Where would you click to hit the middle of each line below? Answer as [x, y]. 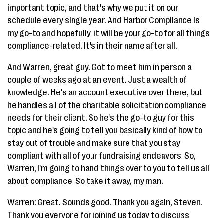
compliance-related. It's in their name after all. [92, 46]
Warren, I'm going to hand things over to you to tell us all [108, 168]
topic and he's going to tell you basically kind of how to [105, 130]
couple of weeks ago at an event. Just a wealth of [97, 80]
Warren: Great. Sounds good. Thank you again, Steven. [105, 202]
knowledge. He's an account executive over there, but [105, 92]
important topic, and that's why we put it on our [93, 8]
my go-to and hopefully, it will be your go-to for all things [109, 33]
